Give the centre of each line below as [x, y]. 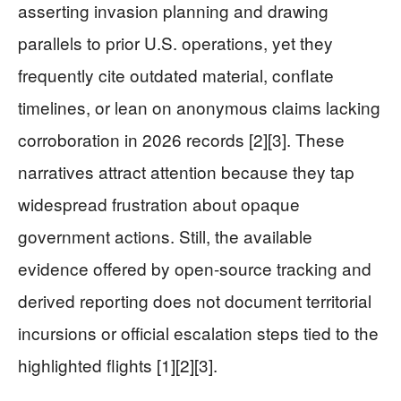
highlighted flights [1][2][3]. [118, 365]
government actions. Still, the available [165, 236]
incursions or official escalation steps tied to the [198, 333]
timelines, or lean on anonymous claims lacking [199, 107]
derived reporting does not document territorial [195, 301]
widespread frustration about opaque [159, 204]
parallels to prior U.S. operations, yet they [175, 43]
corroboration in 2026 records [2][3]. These [181, 140]
